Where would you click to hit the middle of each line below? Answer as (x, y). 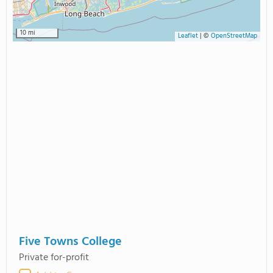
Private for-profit (54, 258)
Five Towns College (70, 242)
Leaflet (188, 36)
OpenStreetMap (234, 36)
